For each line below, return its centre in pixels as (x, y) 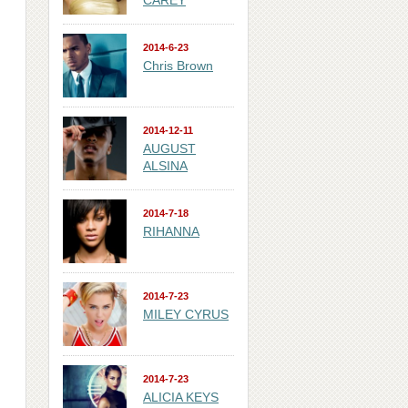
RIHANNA (171, 231)
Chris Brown (178, 66)
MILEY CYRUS (186, 314)
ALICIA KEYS (181, 397)
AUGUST (169, 148)
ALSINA (165, 166)
